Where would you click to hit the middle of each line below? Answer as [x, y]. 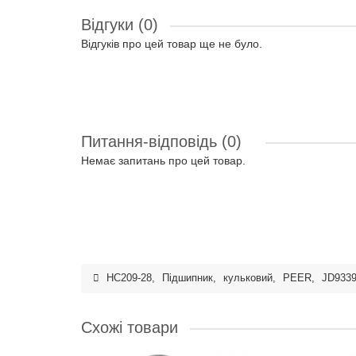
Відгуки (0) [120, 25]
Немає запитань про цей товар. [163, 161]
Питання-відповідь [151, 141]
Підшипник [188, 278]
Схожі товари [130, 327]
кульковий [248, 278]
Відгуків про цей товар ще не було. [172, 44]
